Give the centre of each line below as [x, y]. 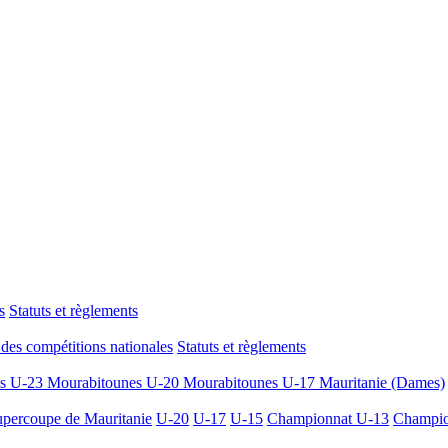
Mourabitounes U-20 [115, 382]
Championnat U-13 [328, 418]
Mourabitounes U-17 [251, 382]
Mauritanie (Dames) [382, 382]
